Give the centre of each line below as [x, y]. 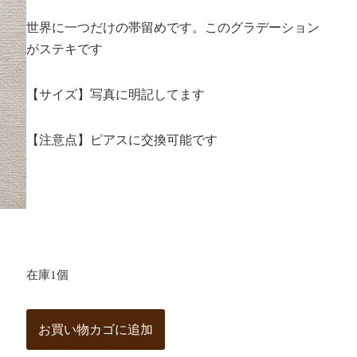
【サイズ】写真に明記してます [115, 94]
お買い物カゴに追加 [95, 330]
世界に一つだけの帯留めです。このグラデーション [173, 27]
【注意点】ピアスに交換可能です [122, 140]
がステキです [64, 49]
